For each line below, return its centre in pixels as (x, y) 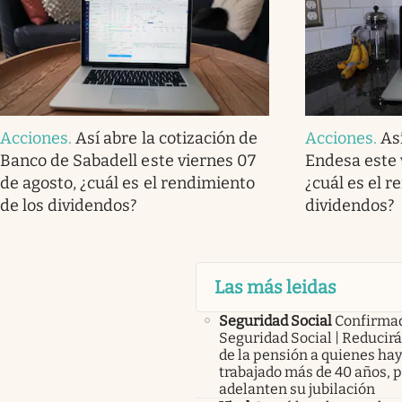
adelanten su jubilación (297, 389)
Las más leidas (275, 288)
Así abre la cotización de (166, 139)
